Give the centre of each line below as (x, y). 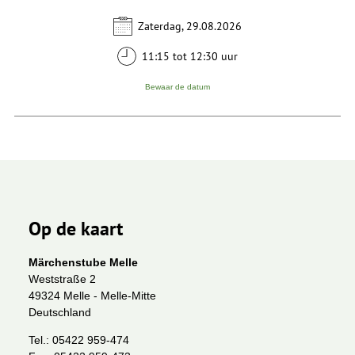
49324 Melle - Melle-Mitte (92, 295)
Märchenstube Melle (83, 262)
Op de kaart (76, 228)
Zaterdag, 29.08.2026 (190, 26)
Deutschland (60, 312)
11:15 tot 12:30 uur (190, 57)
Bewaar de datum (177, 86)
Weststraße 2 (62, 279)
